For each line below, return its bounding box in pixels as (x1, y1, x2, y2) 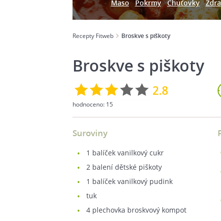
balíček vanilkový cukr (90, 148, 164, 157)
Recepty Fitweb (73, 32, 113, 40)
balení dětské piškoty (90, 162, 162, 172)
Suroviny (73, 127, 108, 139)
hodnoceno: (73, 100, 106, 109)
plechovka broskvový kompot (90, 205, 186, 215)
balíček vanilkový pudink (90, 177, 173, 186)
